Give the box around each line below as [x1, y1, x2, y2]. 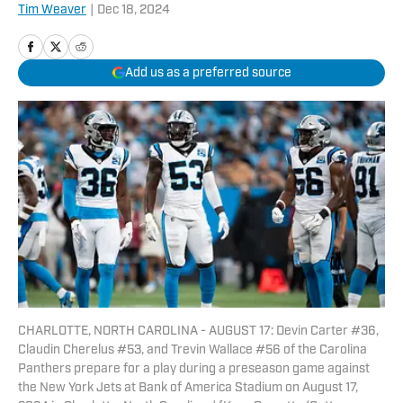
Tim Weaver [18, 4, 86, 17]
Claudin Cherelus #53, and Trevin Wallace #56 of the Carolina [18, 344, 367, 358]
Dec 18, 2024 [97, 4, 170, 17]
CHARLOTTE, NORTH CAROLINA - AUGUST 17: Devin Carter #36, [18, 325, 379, 339]
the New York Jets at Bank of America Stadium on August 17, [18, 381, 358, 396]
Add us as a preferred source [124, 66, 291, 80]
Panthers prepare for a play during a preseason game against [18, 363, 370, 377]
